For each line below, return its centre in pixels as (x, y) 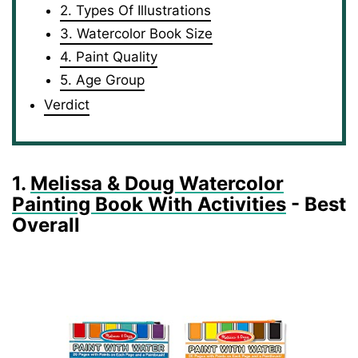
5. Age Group (102, 80)
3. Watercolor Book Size (136, 34)
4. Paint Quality (109, 57)
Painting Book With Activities (149, 204)
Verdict (67, 105)
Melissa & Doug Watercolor (157, 183)
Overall (46, 225)
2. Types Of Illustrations (135, 10)
